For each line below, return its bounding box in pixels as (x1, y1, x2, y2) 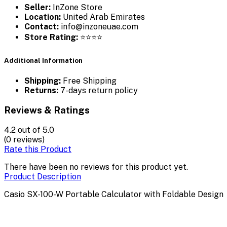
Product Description (4, 171, 81, 181)
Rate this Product (4, 144, 71, 154)
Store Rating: (24, 32, 78, 43)
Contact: (24, 22, 59, 32)
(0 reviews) (4, 134, 45, 144)
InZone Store (51, 3, 102, 13)
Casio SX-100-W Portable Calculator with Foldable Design (4, 189, 223, 199)
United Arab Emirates (61, 12, 145, 22)
